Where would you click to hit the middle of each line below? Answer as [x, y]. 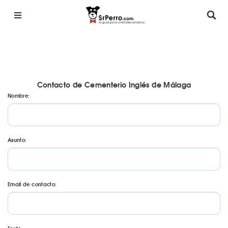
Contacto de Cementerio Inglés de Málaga [114, 84]
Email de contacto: [32, 184]
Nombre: [19, 95]
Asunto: [17, 140]
